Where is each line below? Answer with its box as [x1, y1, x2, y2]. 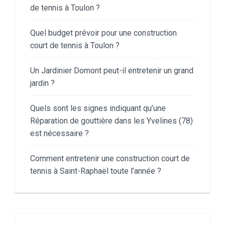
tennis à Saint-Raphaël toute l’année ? [30, 166, 161, 176]
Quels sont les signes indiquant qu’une [30, 103, 166, 113]
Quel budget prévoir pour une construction [30, 28, 177, 38]
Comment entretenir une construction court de [30, 153, 190, 163]
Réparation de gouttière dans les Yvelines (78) [30, 116, 193, 126]
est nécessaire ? [30, 128, 89, 138]
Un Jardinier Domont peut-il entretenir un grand [30, 65, 193, 75]
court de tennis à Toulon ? [30, 40, 120, 50]
